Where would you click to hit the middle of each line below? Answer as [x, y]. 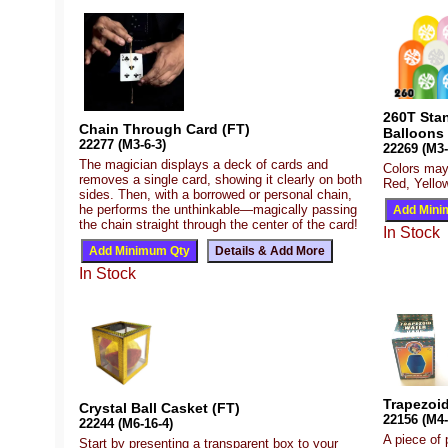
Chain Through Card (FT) [164, 128]
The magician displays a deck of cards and [203, 164]
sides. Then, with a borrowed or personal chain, [215, 194]
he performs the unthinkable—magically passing [218, 209]
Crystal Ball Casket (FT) [159, 407]
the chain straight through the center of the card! [218, 224]
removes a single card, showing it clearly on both [220, 179]
